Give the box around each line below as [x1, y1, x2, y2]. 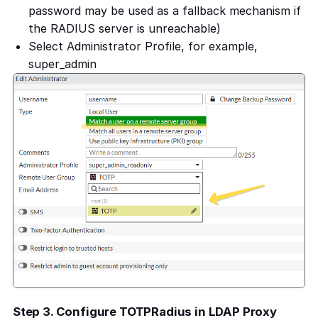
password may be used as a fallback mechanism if [28, 3, 302, 18]
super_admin [28, 56, 97, 71]
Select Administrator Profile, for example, [28, 38, 258, 53]
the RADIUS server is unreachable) [28, 21, 221, 35]
